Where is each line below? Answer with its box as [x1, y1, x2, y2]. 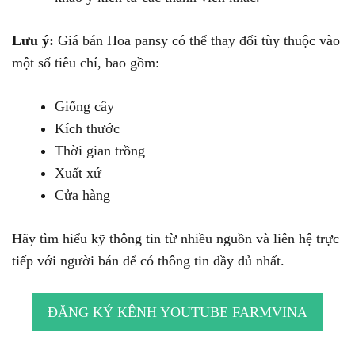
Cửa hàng [55, 187, 110, 204]
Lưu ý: [12, 32, 54, 49]
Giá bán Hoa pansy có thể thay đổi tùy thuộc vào [54, 32, 340, 49]
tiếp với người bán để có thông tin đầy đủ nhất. [12, 253, 284, 269]
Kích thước [55, 120, 120, 137]
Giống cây [55, 98, 114, 115]
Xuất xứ [55, 165, 101, 181]
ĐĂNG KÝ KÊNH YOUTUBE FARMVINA [48, 304, 307, 321]
